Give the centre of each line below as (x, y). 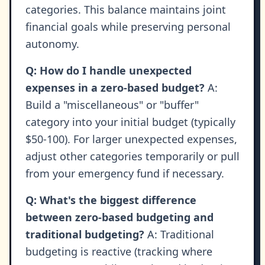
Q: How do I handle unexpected (109, 71)
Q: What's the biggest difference (111, 200)
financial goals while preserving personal (128, 27)
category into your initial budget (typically (130, 122)
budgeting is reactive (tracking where (119, 252)
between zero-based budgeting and (119, 217)
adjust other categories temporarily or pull (132, 156)
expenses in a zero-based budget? (115, 88)
